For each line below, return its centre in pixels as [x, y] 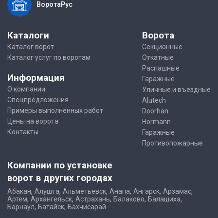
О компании [26, 89]
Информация [36, 78]
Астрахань [93, 199]
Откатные [158, 57]
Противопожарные [173, 143]
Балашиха [164, 199]
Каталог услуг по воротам [49, 57]
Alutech [154, 100]
